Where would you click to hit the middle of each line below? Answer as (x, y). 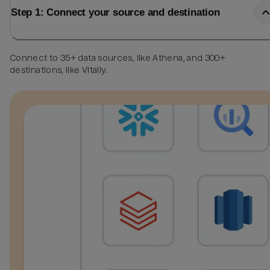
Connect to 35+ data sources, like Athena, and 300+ (118, 58)
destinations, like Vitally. (59, 70)
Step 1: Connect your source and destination (115, 12)
